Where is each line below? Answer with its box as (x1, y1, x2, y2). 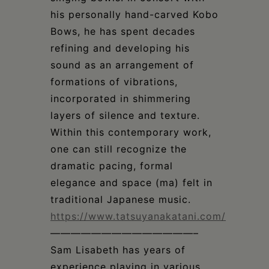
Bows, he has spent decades (50, 25, 195, 37)
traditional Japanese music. (50, 193, 191, 205)
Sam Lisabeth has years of (50, 243, 186, 256)
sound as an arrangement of (50, 58, 194, 71)
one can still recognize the (50, 142, 187, 155)
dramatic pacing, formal (50, 159, 173, 172)
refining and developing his (50, 41, 190, 54)
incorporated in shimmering (50, 92, 191, 104)
